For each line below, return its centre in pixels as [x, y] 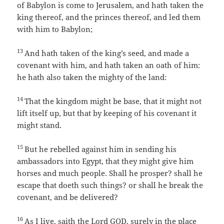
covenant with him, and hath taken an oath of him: [109, 65]
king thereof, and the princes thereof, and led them [109, 17]
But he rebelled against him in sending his [101, 149]
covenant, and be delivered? [68, 197]
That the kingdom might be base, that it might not [113, 101]
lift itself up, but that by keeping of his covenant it [107, 113]
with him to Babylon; [55, 29]
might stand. [39, 125]
